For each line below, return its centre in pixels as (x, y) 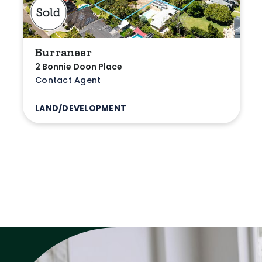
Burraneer (63, 52)
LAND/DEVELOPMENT (81, 108)
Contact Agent (68, 80)
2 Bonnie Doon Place (79, 67)
